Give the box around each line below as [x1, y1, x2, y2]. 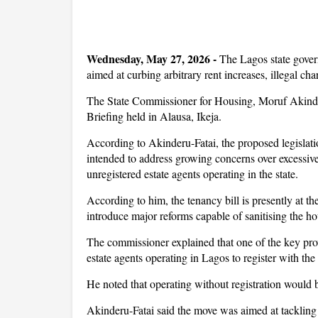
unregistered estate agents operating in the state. [87, 166, 298, 181]
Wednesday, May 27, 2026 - [87, 50, 216, 67]
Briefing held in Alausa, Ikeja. [87, 109, 221, 124]
